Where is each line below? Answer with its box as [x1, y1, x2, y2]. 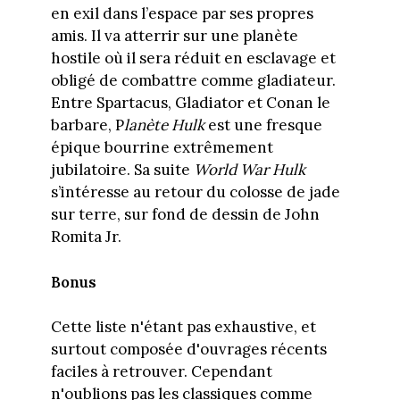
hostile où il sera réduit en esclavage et [50, 48, 336, 69]
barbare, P [50, 115, 124, 136]
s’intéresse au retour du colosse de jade [50, 182, 340, 203]
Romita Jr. [50, 227, 121, 247]
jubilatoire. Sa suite [50, 160, 194, 180]
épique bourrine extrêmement [50, 137, 273, 158]
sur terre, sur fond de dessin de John [50, 204, 320, 225]
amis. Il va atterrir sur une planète [50, 26, 298, 46]
